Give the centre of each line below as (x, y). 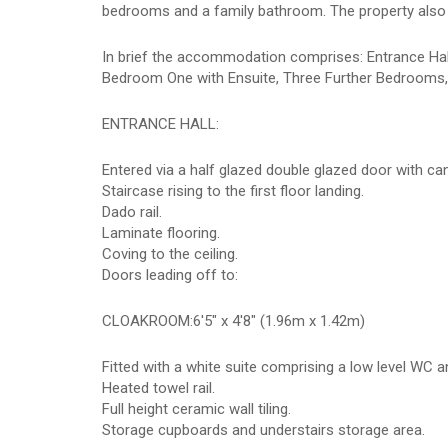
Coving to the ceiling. (170, 254)
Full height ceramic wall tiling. (196, 409)
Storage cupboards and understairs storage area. (263, 430)
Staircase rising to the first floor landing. (233, 191)
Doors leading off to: (170, 275)
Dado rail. (132, 212)
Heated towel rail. (158, 388)
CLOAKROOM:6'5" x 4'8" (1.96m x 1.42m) (233, 321)
